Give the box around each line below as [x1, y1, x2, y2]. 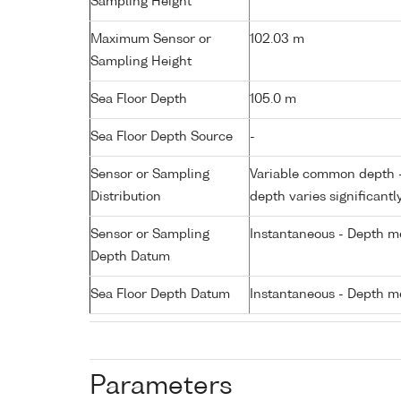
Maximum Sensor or [90, 32, 211, 46]
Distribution [90, 190, 161, 203]
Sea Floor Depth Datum [90, 287, 230, 301]
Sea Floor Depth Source [90, 130, 233, 143]
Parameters [90, 373, 233, 399]
